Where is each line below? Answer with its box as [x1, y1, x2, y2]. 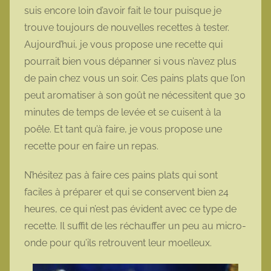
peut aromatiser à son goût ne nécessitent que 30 [24, 90, 246, 102]
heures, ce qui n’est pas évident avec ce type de [24, 203, 237, 215]
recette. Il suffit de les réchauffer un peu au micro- [24, 220, 246, 232]
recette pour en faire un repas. [24, 140, 161, 152]
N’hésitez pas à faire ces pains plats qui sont [24, 169, 218, 181]
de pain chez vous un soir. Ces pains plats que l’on [24, 73, 245, 85]
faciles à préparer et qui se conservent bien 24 [24, 186, 229, 198]
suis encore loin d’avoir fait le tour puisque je [24, 5, 221, 17]
